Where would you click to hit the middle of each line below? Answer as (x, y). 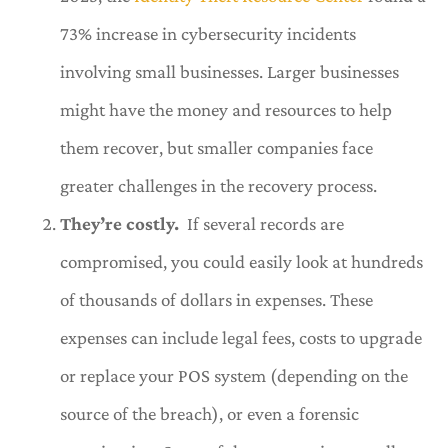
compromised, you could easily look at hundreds (241, 261)
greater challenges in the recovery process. (218, 185)
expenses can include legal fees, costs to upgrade (241, 337)
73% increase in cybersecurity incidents (208, 33)
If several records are (263, 223)
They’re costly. (121, 223)
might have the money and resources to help (226, 109)
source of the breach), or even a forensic (209, 413)
